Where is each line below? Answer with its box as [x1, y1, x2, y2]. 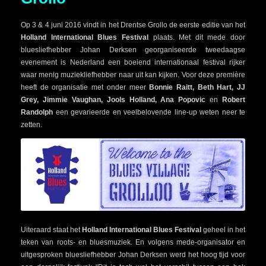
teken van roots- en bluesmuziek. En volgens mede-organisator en [21, 237, 245, 246]
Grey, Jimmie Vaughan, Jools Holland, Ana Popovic [21, 95, 206, 104]
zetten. [21, 120, 42, 129]
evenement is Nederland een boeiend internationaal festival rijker [21, 58, 245, 66]
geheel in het [201, 225, 245, 234]
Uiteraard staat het [21, 225, 82, 234]
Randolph [21, 107, 53, 116]
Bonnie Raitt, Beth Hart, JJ [149, 83, 246, 91]
